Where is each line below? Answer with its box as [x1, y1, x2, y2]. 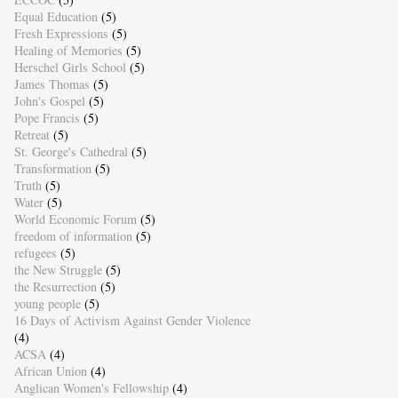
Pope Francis [13, 108, 80, 126]
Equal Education [13, 7, 98, 25]
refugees [13, 243, 57, 261]
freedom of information [13, 227, 132, 244]
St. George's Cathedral [13, 142, 128, 160]
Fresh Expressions [13, 24, 108, 42]
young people [13, 294, 81, 312]
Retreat [13, 125, 50, 143]
